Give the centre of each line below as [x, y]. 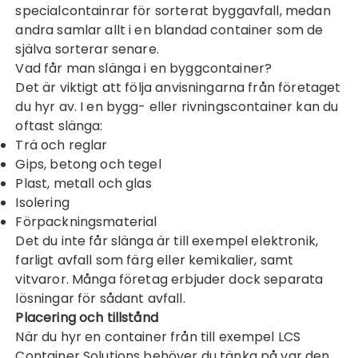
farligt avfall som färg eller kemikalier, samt [155, 260]
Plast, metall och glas [84, 183]
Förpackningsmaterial [86, 222]
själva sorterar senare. [87, 49]
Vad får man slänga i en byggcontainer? [144, 68]
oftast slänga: [59, 126]
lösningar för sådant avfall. [100, 298]
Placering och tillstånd [87, 318]
